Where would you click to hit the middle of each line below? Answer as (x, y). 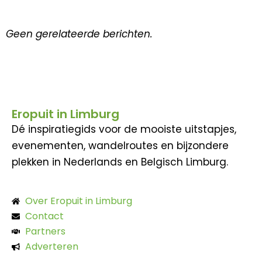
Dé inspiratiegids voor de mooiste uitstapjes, (124, 129)
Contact (44, 216)
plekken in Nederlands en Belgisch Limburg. (120, 162)
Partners (45, 231)
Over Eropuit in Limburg (78, 201)
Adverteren (51, 246)
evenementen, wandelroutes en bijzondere (120, 146)
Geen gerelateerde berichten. (79, 34)
